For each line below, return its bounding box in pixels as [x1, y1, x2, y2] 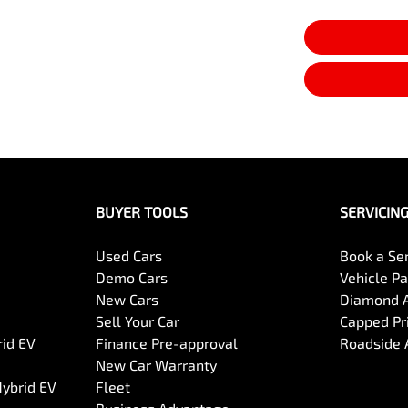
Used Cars [95, 247, 162, 265]
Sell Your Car [95, 312, 179, 331]
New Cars [95, 291, 158, 309]
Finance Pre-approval [95, 334, 238, 352]
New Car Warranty [95, 356, 217, 374]
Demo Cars [95, 269, 168, 287]
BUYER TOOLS [95, 203, 188, 221]
